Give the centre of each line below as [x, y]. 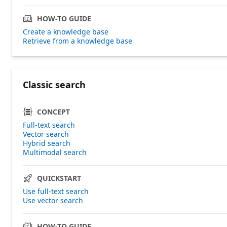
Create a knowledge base [66, 31]
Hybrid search [47, 143]
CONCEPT [53, 111]
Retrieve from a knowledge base [78, 41]
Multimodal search [55, 152]
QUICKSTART [59, 178]
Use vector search [53, 200]
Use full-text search [56, 191]
